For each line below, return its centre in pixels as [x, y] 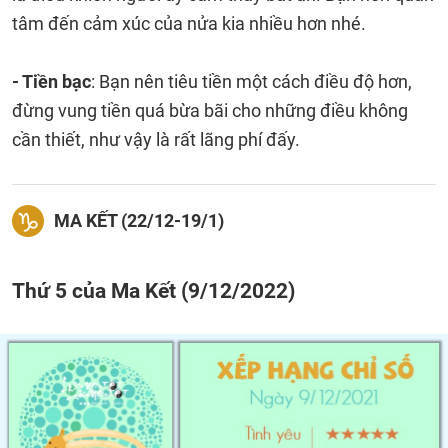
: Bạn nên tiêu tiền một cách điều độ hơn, [251, 81]
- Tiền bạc [51, 81]
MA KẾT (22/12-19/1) [139, 220]
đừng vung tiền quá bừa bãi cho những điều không [210, 110]
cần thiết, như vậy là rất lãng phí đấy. [156, 139]
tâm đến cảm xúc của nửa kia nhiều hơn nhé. [189, 23]
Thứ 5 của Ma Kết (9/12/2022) [153, 290]
